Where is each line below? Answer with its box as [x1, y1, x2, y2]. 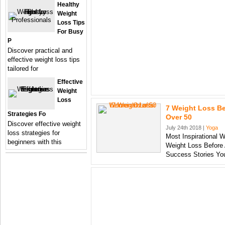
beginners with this [8, 138, 62, 146]
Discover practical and [8, 47, 72, 54]
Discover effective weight [8, 120, 81, 128]
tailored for [8, 65, 38, 72]
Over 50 [166, 113, 192, 121]
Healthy [57, 1, 79, 8]
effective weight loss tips [8, 56, 80, 63]
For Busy [57, 28, 83, 35]
